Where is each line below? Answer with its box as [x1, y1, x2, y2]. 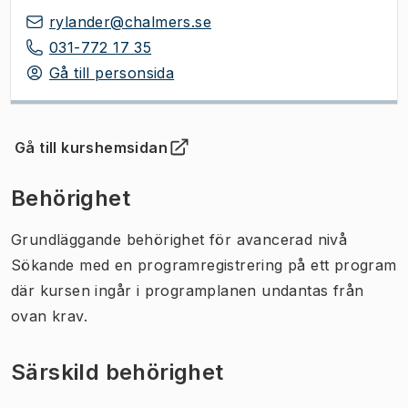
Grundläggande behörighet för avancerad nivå [11, 229, 348, 249]
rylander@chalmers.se [49, 12, 211, 31]
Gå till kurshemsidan [15, 138, 168, 157]
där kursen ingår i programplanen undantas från [11, 280, 364, 300]
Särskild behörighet [11, 358, 224, 385]
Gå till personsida [49, 63, 175, 82]
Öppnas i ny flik [21, 148, 138, 167]
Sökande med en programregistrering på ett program [11, 255, 397, 274]
